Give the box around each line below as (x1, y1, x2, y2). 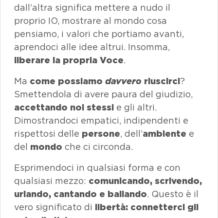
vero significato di (14, 202, 95, 212)
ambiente (143, 128, 186, 139)
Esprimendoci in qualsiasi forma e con (14, 163, 181, 173)
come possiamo (30, 76, 105, 86)
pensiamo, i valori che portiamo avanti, (14, 29, 184, 39)
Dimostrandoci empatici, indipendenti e (14, 115, 188, 126)
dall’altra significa (14, 2, 92, 13)
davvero (105, 76, 142, 86)
